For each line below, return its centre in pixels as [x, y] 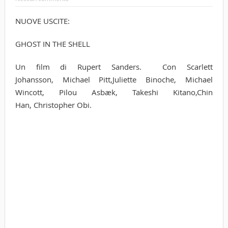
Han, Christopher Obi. [53, 105]
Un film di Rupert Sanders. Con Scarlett [114, 66]
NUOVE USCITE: [42, 21]
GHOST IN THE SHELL [52, 44]
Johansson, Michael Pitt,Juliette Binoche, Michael [114, 79]
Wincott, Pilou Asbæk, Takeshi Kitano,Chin [114, 92]
